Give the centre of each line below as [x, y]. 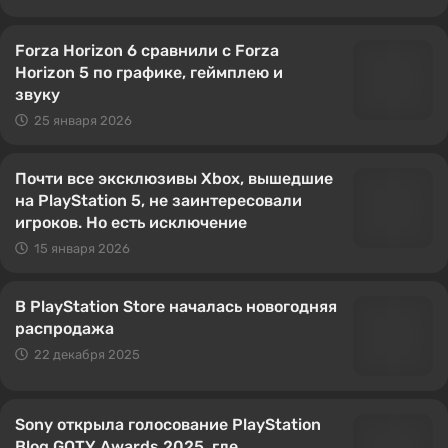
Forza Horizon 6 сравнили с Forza [147, 50]
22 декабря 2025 [87, 354]
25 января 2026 [83, 120]
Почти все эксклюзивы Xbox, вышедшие [174, 178]
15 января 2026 [82, 248]
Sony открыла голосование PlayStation [168, 424]
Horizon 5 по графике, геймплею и [149, 72]
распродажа [64, 328]
